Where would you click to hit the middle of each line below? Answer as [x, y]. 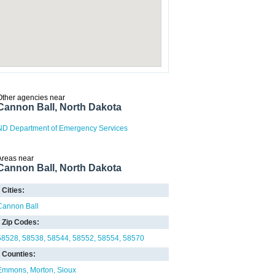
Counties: [19, 254]
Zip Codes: [21, 222]
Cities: [13, 190]
